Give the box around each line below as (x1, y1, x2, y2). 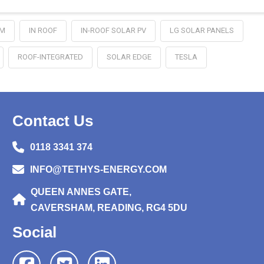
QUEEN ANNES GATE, (31, 186, 132, 197)
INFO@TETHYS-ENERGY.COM (29, 164, 167, 174)
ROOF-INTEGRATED (17, 52, 83, 61)
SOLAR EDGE (106, 52, 151, 61)
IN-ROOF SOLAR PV (80, 25, 146, 35)
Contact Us (12, 112, 94, 129)
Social (12, 224, 57, 240)
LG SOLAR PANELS (169, 25, 234, 35)
